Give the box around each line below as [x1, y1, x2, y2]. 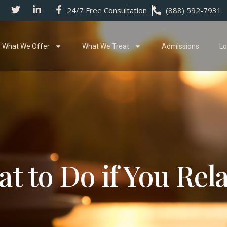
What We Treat [82, 42, 129, 50]
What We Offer [2, 42, 50, 50]
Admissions [161, 42, 199, 50]
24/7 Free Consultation [67, 5, 147, 15]
